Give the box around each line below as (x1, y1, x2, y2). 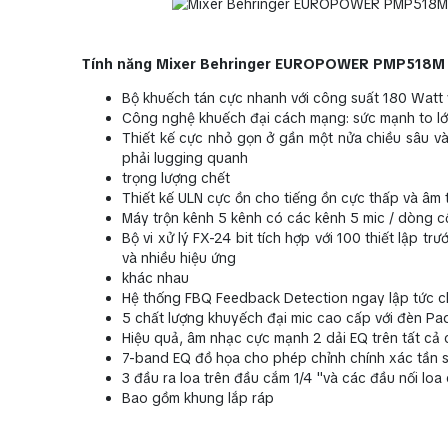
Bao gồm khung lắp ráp (122, 388, 274, 407)
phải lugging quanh (122, 148, 248, 167)
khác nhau (122, 268, 189, 287)
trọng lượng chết (122, 168, 230, 187)
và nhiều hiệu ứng (122, 248, 236, 267)
